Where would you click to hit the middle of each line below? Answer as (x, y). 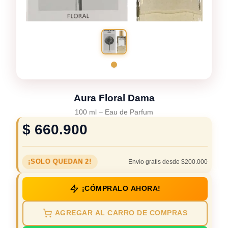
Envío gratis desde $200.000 (168, 162)
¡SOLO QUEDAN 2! (60, 161)
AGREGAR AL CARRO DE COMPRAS (121, 213)
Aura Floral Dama (114, 98)
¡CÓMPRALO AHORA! (121, 189)
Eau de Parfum (129, 112)
